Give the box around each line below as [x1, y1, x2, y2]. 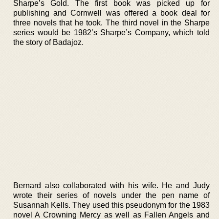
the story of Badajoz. [13, 38, 84, 46]
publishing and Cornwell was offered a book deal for [13, 9, 210, 17]
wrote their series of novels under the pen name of [13, 191, 210, 199]
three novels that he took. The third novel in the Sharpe [13, 19, 210, 27]
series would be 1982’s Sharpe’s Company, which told [13, 28, 210, 37]
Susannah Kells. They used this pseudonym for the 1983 [13, 200, 210, 209]
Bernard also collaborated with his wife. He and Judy [13, 181, 210, 190]
